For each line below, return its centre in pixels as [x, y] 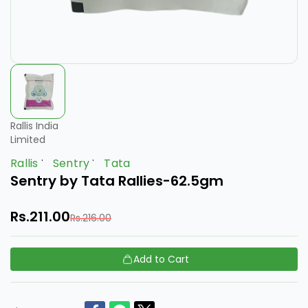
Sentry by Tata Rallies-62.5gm [117, 181]
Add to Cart [161, 260]
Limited [28, 140]
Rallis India [34, 126]
